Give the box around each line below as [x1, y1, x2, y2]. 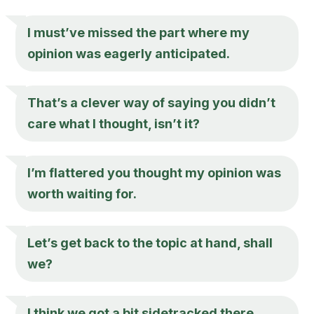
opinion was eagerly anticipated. [27, 46, 231, 61]
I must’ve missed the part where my [27, 25, 250, 40]
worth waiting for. [27, 186, 137, 201]
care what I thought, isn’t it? [27, 116, 200, 131]
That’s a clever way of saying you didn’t [27, 95, 276, 110]
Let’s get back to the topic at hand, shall [27, 235, 273, 250]
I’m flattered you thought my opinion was [27, 165, 282, 180]
